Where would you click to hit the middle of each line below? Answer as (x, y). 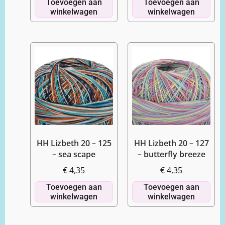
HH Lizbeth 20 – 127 (171, 143)
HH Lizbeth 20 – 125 (74, 143)
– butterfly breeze (171, 154)
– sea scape (74, 154)
